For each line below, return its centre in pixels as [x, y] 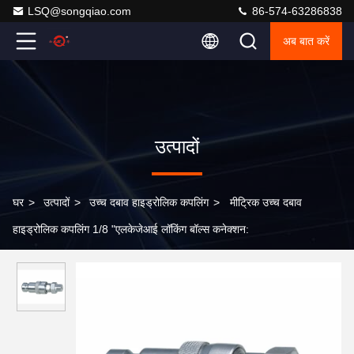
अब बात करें [306, 41]
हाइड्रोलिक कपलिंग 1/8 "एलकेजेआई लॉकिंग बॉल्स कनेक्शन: [131, 229]
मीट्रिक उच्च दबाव [266, 202]
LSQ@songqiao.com [79, 11]
